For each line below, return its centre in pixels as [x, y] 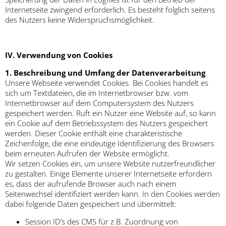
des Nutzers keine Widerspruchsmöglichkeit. [80, 20]
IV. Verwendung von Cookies [59, 55]
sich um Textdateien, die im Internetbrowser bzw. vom [97, 93]
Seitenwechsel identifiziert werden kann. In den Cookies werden [112, 194]
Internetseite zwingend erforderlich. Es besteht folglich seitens [110, 10]
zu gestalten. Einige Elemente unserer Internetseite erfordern [108, 174]
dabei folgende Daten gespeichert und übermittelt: [91, 204]
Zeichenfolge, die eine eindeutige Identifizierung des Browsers [109, 144]
